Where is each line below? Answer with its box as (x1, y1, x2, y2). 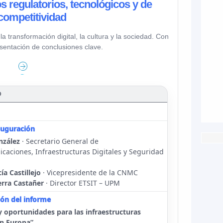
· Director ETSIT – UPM (44, 178, 120, 188)
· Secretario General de (20, 136, 99, 146)
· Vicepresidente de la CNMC (41, 168, 138, 177)
